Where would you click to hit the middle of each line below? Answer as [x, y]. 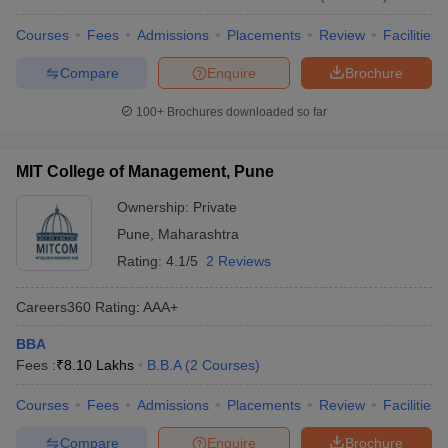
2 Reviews [238, 261]
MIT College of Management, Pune [145, 171]
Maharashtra [198, 234]
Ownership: [155, 207]
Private [215, 207]
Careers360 [53, 306]
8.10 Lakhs [99, 365]
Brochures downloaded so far [245, 112]
